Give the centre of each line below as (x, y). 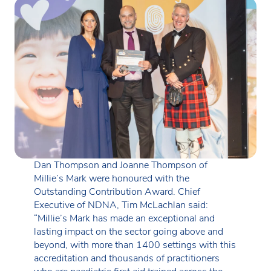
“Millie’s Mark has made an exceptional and (124, 218)
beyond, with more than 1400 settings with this (135, 245)
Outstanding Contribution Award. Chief (117, 191)
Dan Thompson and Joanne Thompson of (121, 165)
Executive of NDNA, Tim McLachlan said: (121, 205)
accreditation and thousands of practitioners (127, 258)
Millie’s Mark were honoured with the (112, 178)
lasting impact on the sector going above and (129, 231)
